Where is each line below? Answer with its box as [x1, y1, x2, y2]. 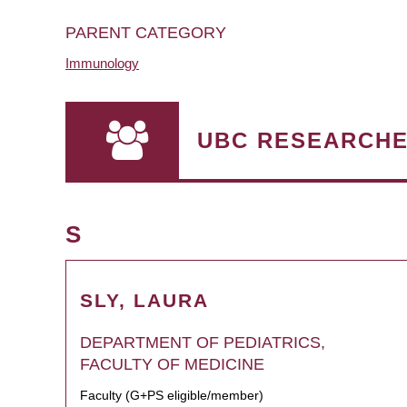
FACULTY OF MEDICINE [80, 355, 264, 373]
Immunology [65, 55, 139, 71]
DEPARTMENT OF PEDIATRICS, [80, 333, 325, 352]
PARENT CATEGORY [65, 24, 226, 42]
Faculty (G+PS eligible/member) [80, 388, 263, 402]
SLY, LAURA [80, 290, 209, 311]
